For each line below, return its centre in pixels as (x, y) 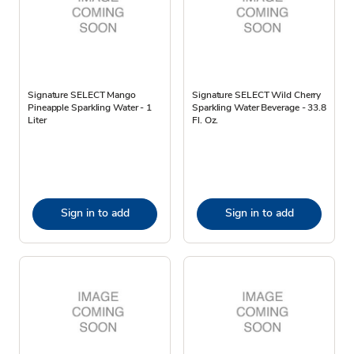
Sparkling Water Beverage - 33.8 (259, 107)
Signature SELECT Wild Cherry (257, 94)
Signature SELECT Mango (82, 94)
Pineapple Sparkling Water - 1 (90, 107)
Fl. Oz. (205, 120)
